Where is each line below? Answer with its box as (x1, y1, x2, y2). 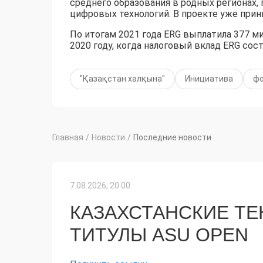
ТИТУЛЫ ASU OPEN (70, 224, 248, 246)
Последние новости (133, 133, 211, 143)
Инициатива (185, 74, 233, 84)
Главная (52, 133, 83, 143)
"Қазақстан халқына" (80, 74, 165, 84)
